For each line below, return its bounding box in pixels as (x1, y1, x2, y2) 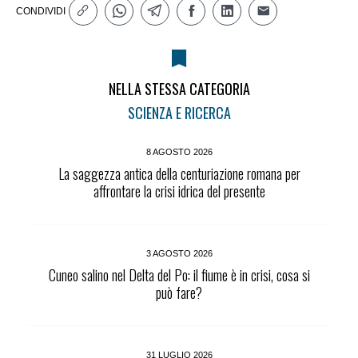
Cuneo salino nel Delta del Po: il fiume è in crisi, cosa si (48, 265, 310, 286)
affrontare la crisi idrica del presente (93, 181, 265, 202)
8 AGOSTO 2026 (145, 147, 213, 157)
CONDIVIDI (16, 6, 66, 18)
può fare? (156, 282, 202, 304)
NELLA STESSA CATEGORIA (108, 78, 250, 100)
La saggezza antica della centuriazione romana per (58, 163, 300, 185)
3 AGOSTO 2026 (145, 249, 213, 259)
